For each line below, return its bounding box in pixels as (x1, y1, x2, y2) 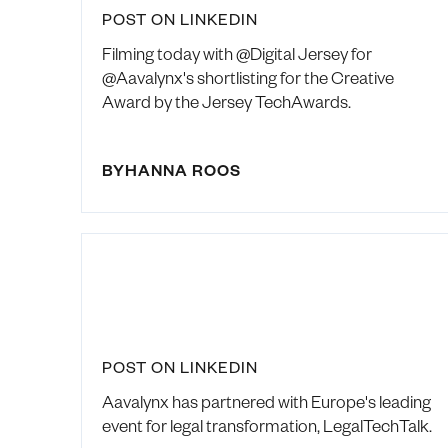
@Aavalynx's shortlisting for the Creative (101, 66, 394, 89)
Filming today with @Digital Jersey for (101, 42, 372, 65)
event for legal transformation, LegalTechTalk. (101, 414, 432, 437)
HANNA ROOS (124, 159, 241, 181)
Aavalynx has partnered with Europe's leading (101, 390, 431, 413)
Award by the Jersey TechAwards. (101, 90, 351, 113)
